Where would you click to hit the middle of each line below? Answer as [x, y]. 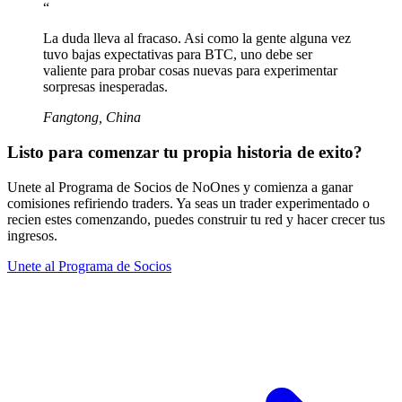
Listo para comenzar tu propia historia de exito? [185, 152]
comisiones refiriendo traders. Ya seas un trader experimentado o [188, 203]
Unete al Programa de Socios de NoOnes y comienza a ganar [180, 187]
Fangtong [71, 118]
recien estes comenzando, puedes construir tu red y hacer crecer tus [196, 219]
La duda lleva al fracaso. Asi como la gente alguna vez [197, 39]
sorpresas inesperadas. [105, 87]
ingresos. [32, 235]
